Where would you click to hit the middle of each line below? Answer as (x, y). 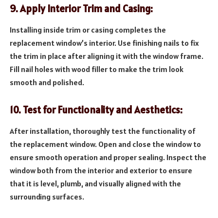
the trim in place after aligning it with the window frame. (107, 56)
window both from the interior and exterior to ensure (101, 170)
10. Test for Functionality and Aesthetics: (96, 110)
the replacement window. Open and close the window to (105, 144)
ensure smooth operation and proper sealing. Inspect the (108, 157)
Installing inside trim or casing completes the (88, 29)
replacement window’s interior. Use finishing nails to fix (104, 43)
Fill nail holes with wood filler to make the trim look (97, 69)
